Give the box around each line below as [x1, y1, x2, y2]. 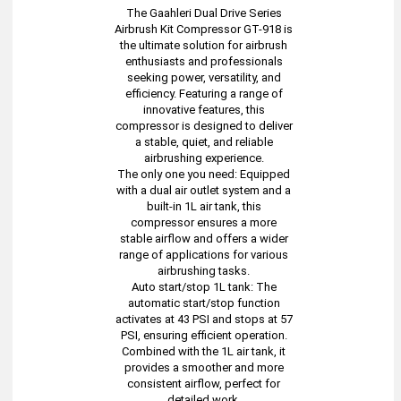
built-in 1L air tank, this [146, 200, 261, 213]
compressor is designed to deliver [115, 119, 293, 132]
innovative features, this [142, 103, 265, 116]
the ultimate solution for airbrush [120, 38, 288, 52]
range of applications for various [119, 248, 289, 261]
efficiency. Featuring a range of [124, 87, 283, 100]
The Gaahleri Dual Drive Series [125, 6, 282, 20]
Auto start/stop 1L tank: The [131, 280, 277, 294]
